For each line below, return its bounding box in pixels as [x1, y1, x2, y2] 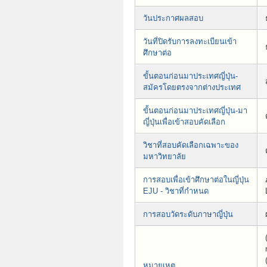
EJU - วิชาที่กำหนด [143, 186, 209, 195]
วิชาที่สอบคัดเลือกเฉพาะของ [143, 140, 238, 150]
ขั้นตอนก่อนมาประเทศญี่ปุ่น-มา [143, 105, 247, 115]
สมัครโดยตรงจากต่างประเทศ [143, 82, 241, 92]
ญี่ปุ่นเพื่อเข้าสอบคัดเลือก [143, 117, 225, 126]
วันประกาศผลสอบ [143, 13, 203, 23]
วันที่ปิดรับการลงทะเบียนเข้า [143, 36, 237, 46]
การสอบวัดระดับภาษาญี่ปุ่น [143, 209, 233, 219]
